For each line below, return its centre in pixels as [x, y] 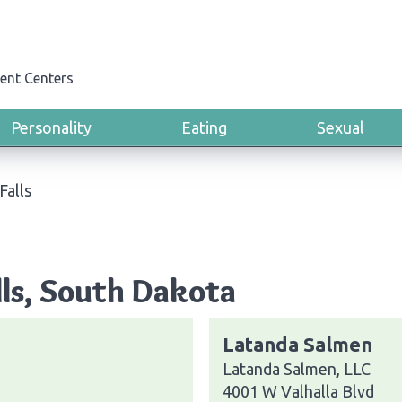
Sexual [341, 127]
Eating [204, 127]
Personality [51, 127]
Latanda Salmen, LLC [297, 368]
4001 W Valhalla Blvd [298, 391]
